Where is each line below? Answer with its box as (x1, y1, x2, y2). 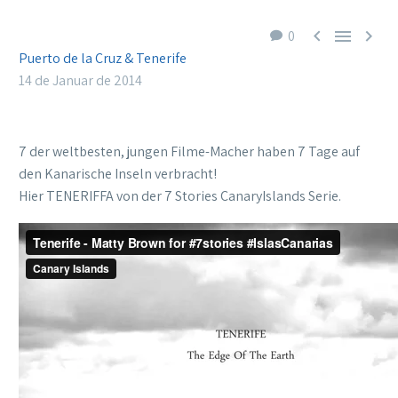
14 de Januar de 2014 (19, 71, 142, 90)
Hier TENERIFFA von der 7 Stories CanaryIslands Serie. (19, 187, 341, 205)
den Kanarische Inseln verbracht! (19, 164, 217, 183)
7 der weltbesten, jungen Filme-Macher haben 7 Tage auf (19, 142, 360, 161)
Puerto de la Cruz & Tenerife (19, 49, 187, 68)
